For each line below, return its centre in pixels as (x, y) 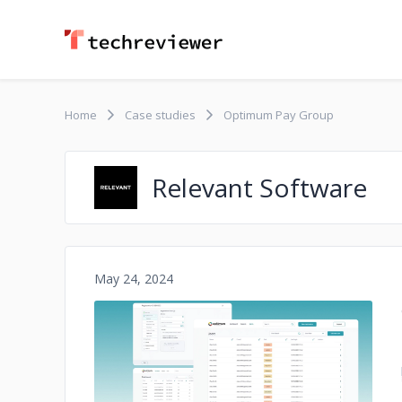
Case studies (160, 115)
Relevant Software (259, 188)
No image (233, 385)
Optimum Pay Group (279, 115)
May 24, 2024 (134, 279)
